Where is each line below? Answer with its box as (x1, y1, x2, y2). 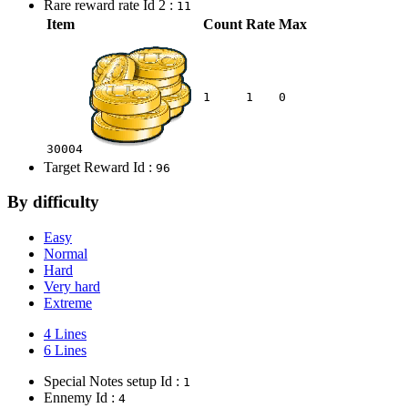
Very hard (44, 279, 100, 295)
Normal (44, 246, 87, 262)
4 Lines (44, 326, 87, 342)
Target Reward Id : (44, 158, 156, 175)
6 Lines (44, 342, 87, 359)
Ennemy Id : (44, 390, 118, 406)
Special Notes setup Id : (44, 373, 183, 390)
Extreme (44, 295, 92, 311)
